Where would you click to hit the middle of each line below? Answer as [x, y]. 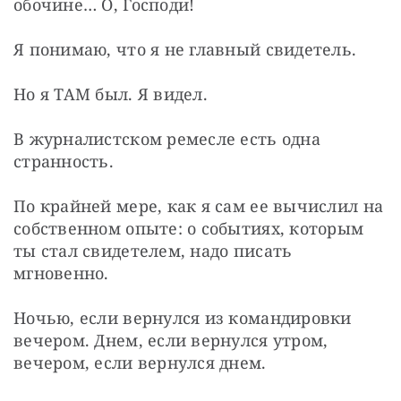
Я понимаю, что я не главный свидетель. [185, 49]
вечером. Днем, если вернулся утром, [171, 340]
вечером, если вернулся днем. [140, 362]
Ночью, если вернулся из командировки [183, 317]
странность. [64, 161]
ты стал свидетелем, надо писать [153, 250]
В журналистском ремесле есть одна [167, 138]
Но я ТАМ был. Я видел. [111, 94]
